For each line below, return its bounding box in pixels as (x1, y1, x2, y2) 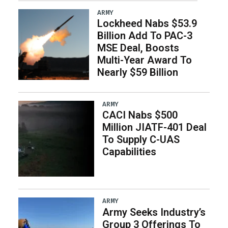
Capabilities (102, 146, 157, 158)
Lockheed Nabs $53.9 (97, 17, 197, 30)
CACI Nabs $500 (102, 109, 178, 122)
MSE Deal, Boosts (97, 42, 179, 54)
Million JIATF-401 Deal (102, 121, 207, 134)
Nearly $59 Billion (97, 66, 178, 79)
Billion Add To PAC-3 (97, 30, 192, 42)
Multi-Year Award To (97, 54, 192, 67)
